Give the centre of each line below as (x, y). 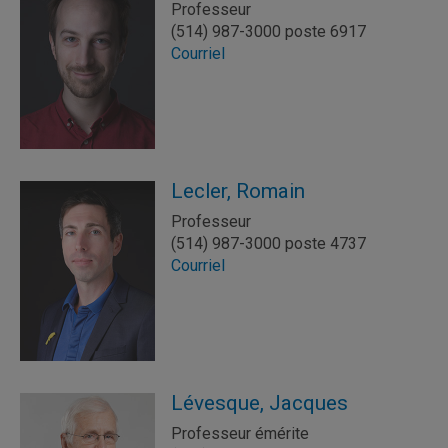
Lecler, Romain (238, 191)
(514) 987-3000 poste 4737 (268, 243)
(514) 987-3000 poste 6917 (268, 31)
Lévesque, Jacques (259, 403)
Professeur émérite (240, 433)
